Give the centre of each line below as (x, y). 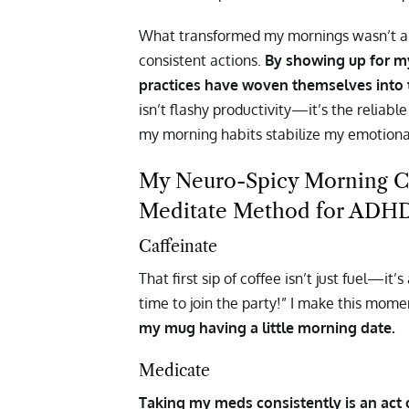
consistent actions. (202, 61)
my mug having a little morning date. (267, 328)
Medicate (174, 370)
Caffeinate (178, 247)
